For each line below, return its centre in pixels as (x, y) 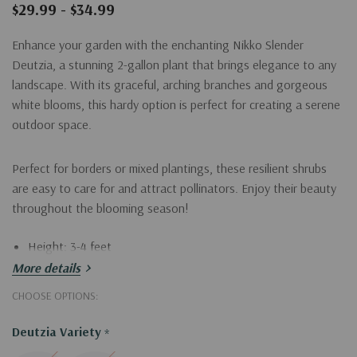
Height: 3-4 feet (70, 246)
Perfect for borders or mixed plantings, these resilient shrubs (169, 168)
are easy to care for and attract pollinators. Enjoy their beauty (174, 188)
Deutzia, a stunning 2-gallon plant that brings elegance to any (174, 64)
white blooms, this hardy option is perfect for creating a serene (176, 104)
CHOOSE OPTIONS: (55, 295)
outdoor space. (52, 124)
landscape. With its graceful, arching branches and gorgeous (170, 84)
